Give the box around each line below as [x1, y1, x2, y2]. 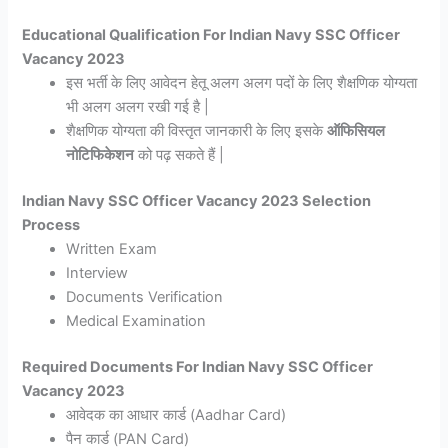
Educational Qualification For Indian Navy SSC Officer [22, 26, 401, 45]
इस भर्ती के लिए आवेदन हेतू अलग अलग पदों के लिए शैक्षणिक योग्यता [66, 74, 418, 93]
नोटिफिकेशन [66, 146, 135, 165]
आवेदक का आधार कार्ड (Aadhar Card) [66, 406, 287, 425]
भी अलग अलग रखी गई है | [66, 98, 210, 117]
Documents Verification [66, 288, 224, 307]
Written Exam [66, 240, 158, 259]
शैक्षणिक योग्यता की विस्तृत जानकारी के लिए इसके [66, 122, 328, 141]
